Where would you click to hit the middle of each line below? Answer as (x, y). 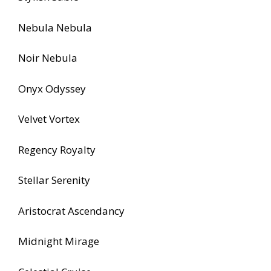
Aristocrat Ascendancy (71, 211)
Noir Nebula (48, 58)
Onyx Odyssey (52, 88)
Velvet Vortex (49, 119)
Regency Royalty (57, 149)
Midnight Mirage (59, 241)
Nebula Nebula (55, 27)
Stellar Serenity (54, 180)
